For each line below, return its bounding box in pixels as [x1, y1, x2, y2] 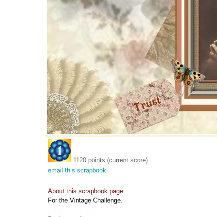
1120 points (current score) [73, 156, 148, 164]
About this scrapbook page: [48, 187, 125, 195]
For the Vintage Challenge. [48, 197, 123, 204]
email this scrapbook [48, 167, 106, 174]
